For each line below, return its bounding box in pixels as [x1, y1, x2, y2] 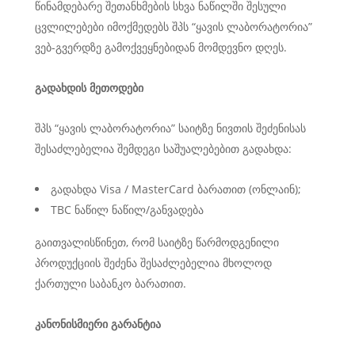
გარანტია [111, 316, 161, 331]
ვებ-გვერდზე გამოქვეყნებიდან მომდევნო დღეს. [35, 40, 287, 55]
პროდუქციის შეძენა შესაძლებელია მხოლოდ [35, 255, 272, 270]
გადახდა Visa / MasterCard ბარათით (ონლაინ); [51, 181, 301, 197]
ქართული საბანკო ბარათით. [35, 276, 186, 291]
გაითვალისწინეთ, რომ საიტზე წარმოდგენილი [35, 235, 279, 250]
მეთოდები [90, 80, 143, 95]
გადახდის [35, 80, 86, 95]
